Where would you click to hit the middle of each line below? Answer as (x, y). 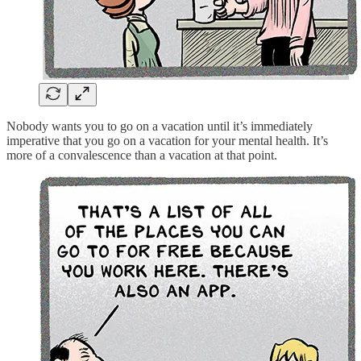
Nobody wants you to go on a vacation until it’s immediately (160, 126)
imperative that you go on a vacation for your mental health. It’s (167, 140)
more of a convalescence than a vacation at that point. (142, 155)
